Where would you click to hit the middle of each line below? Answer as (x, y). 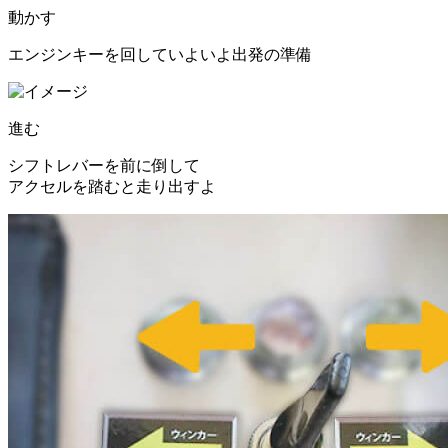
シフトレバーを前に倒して (104, 166)
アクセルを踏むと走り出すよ (112, 187)
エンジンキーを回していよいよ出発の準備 (160, 55)
